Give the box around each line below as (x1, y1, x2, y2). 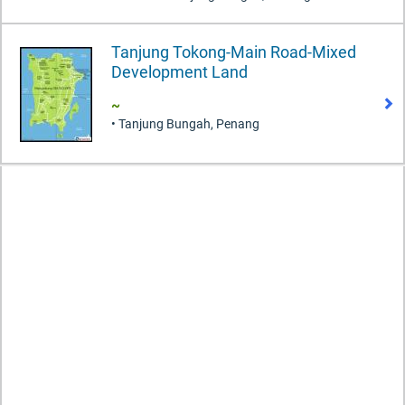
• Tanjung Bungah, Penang (111, 116, 259, 131)
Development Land (111, 61, 248, 81)
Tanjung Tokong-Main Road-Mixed (111, 42, 356, 61)
